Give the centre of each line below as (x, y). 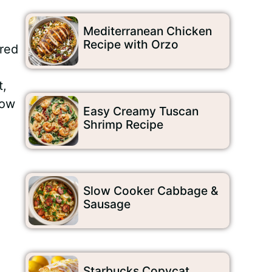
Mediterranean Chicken (147, 31)
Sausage (107, 204)
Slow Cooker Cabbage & (150, 191)
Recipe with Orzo (131, 45)
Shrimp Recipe (123, 124)
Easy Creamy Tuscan (141, 111)
